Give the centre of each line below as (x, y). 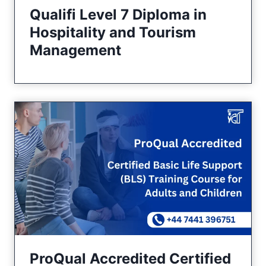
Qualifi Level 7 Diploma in (118, 15)
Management (75, 50)
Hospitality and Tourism (113, 33)
